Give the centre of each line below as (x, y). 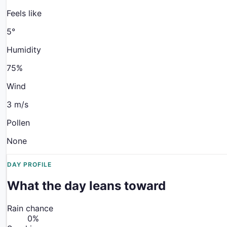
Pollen (18, 122)
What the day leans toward (86, 185)
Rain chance (30, 208)
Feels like (24, 13)
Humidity (24, 49)
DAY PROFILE (29, 164)
